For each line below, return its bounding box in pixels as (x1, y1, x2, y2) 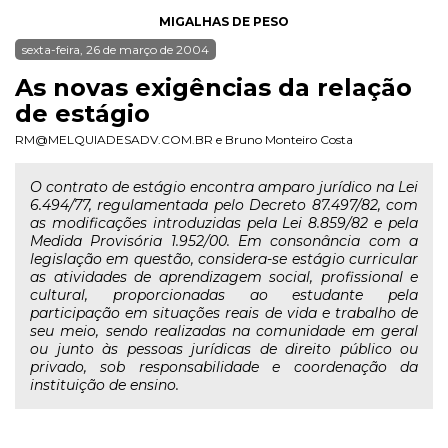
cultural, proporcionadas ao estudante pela (30, 286, 418, 304)
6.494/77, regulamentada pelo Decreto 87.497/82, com (30, 196, 418, 214)
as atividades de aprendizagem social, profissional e (30, 268, 418, 286)
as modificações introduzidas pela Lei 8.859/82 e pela (30, 214, 418, 232)
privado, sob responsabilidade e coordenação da (30, 358, 418, 376)
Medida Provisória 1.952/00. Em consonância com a (30, 232, 418, 250)
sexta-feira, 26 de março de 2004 (22, 42, 209, 57)
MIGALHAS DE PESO (159, 14, 289, 29)
